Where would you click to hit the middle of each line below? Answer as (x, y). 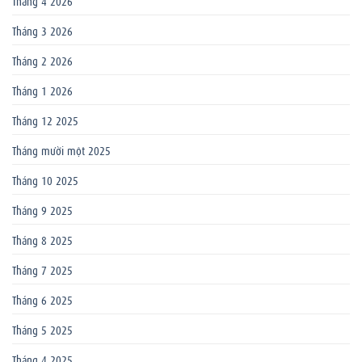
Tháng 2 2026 (42, 60)
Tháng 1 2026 (42, 90)
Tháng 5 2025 (42, 329)
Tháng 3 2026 (42, 30)
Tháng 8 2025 (42, 240)
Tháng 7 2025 (42, 269)
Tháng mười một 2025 (61, 150)
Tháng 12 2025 (45, 120)
